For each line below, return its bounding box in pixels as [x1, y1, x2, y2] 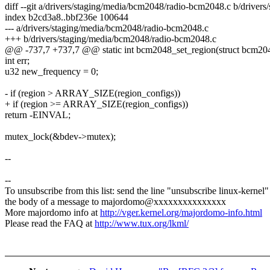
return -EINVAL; [5, 110, 71, 121]
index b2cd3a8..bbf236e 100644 [5, 12, 128, 23]
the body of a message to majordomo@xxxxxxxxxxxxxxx [5, 196, 226, 207]
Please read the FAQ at [5, 218, 95, 229]
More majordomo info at [5, 207, 100, 218]
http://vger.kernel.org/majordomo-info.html [100, 207, 262, 218]
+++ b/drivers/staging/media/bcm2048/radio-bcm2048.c [5, 34, 216, 45]
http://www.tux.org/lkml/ [95, 218, 189, 229]
